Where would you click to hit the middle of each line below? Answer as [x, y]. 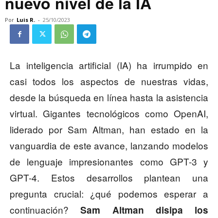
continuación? [45, 210]
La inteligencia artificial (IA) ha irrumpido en [109, 65]
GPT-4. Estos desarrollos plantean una [109, 178]
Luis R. [26, 20]
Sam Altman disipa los [144, 210]
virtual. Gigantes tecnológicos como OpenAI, [109, 113]
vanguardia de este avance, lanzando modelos [109, 145]
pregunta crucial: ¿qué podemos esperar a [109, 194]
